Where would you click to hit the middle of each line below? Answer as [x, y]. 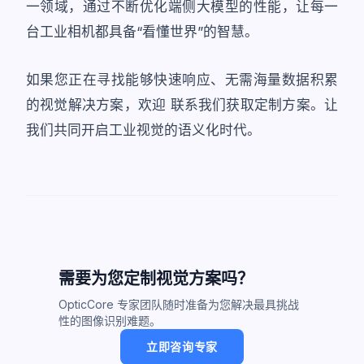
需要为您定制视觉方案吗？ [156, 279]
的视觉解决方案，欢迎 [98, 105]
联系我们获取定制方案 [240, 105]
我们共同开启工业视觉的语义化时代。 [143, 130]
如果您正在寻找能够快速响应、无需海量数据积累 [182, 80]
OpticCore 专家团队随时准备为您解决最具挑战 [179, 304]
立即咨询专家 [182, 347]
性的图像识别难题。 [110, 321]
